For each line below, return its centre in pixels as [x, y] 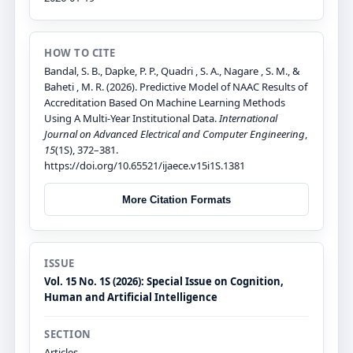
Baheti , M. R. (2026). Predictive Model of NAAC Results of [176, 87]
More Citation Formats [176, 199]
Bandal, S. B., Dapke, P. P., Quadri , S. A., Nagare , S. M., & [172, 71]
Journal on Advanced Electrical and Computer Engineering [175, 134]
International [248, 119]
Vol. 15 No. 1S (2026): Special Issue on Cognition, [164, 282]
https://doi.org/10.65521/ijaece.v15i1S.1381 [145, 166]
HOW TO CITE [80, 53]
